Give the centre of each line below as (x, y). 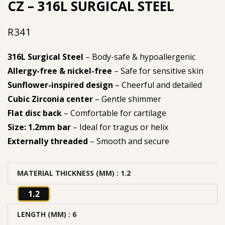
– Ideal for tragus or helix (120, 127)
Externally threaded (48, 141)
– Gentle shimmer (127, 99)
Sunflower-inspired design (60, 85)
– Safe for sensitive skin (158, 71)
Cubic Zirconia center (50, 99)
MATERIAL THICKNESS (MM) (66, 173)
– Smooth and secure (129, 141)
